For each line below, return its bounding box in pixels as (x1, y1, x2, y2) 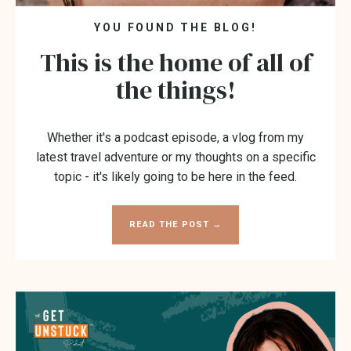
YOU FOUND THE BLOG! (94, 20, 257, 34)
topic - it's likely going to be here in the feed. (54, 168, 297, 184)
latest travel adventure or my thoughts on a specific (35, 149, 316, 165)
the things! (115, 72, 236, 107)
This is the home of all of (39, 45, 312, 80)
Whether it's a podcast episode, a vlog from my (47, 129, 304, 145)
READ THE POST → (129, 219, 222, 230)
